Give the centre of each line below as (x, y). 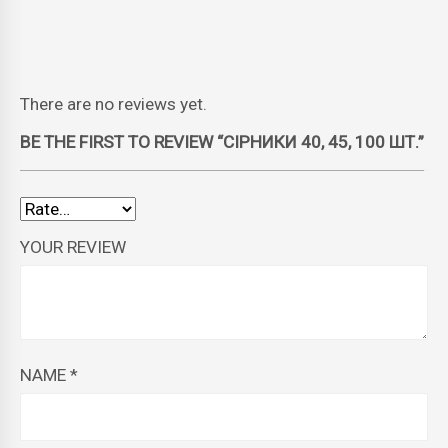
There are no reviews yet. (113, 103)
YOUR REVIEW (73, 247)
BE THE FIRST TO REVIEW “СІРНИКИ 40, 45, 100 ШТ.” (222, 141)
